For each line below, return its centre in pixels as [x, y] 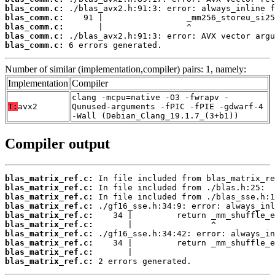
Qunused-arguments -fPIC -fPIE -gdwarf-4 [168, 107]
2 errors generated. [142, 261]
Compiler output [57, 144]
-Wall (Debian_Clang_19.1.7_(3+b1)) [155, 116]
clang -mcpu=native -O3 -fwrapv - [150, 98]
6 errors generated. [113, 45]
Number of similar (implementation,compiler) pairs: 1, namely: [126, 69]
